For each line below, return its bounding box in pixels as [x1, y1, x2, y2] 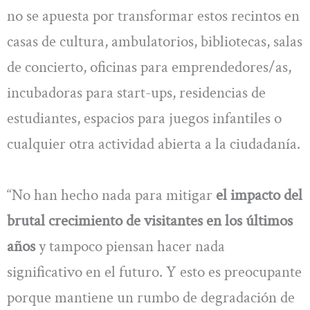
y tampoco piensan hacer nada [35, 235, 225, 257]
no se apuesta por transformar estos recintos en [7, 6, 300, 27]
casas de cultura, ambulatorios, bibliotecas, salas [7, 31, 302, 53]
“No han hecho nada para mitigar [7, 184, 216, 206]
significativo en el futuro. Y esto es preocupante [7, 261, 302, 282]
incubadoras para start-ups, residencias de [7, 82, 266, 104]
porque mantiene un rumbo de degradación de [7, 286, 295, 308]
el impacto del [216, 184, 302, 206]
